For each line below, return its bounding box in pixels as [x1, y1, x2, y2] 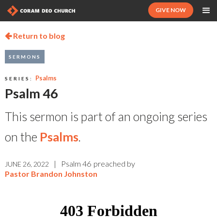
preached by [93, 159, 135, 168]
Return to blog [12, 31, 65, 40]
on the [5, 129, 40, 144]
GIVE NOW [155, 6, 186, 14]
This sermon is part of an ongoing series [5, 109, 207, 124]
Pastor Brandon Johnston [5, 169, 97, 178]
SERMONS [9, 54, 41, 60]
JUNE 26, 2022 [5, 160, 49, 168]
